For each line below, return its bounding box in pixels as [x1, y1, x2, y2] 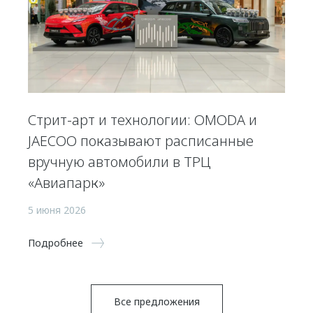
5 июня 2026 [28, 203, 86, 217]
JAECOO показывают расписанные [28, 131, 254, 150]
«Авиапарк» [28, 173, 105, 192]
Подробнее [28, 235, 83, 249]
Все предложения [113, 294, 200, 308]
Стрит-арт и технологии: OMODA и [28, 110, 257, 129]
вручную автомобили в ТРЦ [28, 152, 211, 171]
